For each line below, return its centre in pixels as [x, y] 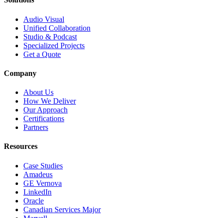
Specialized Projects [54, 45]
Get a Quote [42, 54]
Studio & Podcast [50, 36]
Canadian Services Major [62, 209]
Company [20, 73]
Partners [36, 127]
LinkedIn [37, 192]
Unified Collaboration [57, 28]
